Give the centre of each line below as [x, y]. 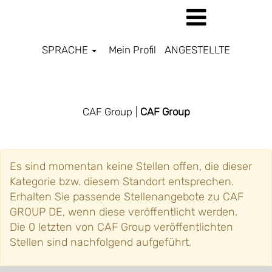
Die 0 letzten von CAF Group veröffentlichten [121, 227]
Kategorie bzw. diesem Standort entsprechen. [122, 182]
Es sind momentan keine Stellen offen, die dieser [131, 166]
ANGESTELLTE [197, 50]
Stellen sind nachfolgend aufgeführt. [100, 242]
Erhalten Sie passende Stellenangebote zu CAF [127, 197]
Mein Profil [132, 50]
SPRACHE [66, 50]
